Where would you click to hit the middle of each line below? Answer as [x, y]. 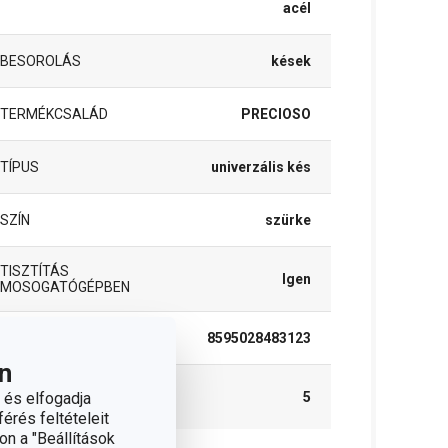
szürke [287, 220]
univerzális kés [260, 167]
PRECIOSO [275, 114]
